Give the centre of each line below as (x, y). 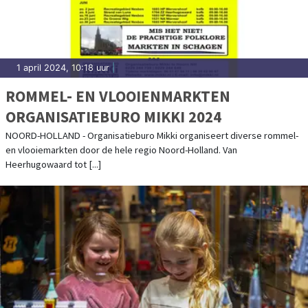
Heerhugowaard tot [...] (53, 164)
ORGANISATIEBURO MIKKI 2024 (113, 116)
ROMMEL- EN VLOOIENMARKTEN (118, 96)
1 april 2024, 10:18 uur (63, 67)
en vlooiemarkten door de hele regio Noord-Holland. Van (121, 150)
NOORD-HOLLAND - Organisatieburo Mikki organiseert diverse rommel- (152, 135)
